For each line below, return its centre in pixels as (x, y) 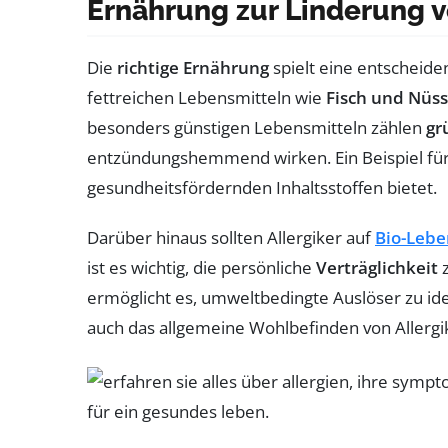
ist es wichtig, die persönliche (201, 267)
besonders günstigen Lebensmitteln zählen (256, 127)
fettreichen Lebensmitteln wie (206, 97)
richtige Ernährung (193, 67)
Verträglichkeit (377, 267)
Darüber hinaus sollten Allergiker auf (231, 237)
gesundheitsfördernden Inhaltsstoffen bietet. (262, 187)
